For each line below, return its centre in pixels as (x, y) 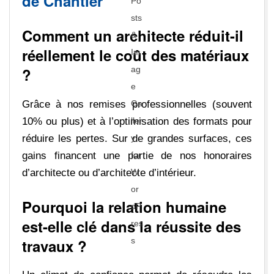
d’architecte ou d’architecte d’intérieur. (109, 172)
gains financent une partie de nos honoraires (137, 155)
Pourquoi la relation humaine (124, 206)
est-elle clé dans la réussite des (131, 226)
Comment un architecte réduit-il (133, 36)
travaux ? (54, 246)
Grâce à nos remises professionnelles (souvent (137, 104)
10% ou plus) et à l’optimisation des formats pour (137, 121)
